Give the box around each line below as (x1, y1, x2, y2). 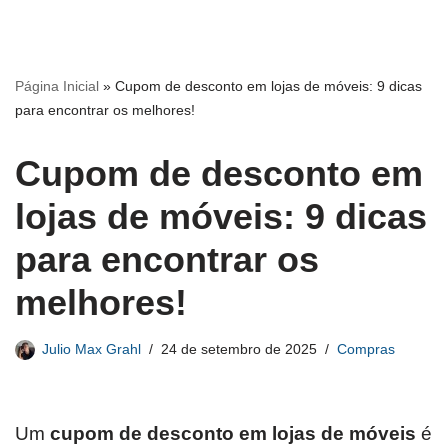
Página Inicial (15, 78, 99, 94)
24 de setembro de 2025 (161, 342, 317, 357)
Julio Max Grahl (42, 342, 141, 357)
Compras (337, 342, 395, 357)
